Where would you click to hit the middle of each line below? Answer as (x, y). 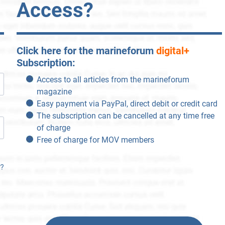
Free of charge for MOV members (95, 140)
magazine (54, 92)
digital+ (171, 51)
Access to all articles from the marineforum (113, 80)
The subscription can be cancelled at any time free (125, 116)
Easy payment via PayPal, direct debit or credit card (127, 104)
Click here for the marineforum (85, 51)
